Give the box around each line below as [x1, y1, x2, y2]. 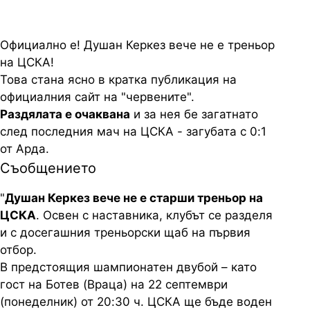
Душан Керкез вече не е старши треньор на [5, 191, 263, 205]
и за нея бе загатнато [130, 107, 258, 121]
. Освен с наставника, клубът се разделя [36, 208, 273, 222]
